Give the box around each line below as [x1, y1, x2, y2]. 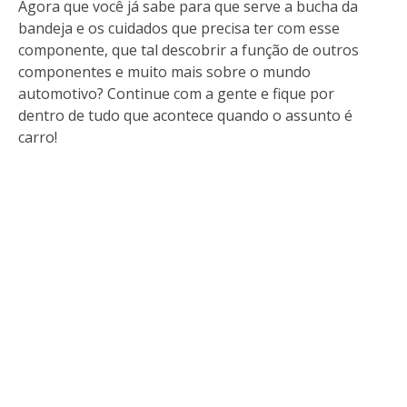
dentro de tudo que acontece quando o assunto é [18, 104, 352, 125]
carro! [18, 126, 57, 147]
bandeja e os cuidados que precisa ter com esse [18, 17, 340, 38]
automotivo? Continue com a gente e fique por [18, 83, 334, 104]
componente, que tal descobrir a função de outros [18, 39, 359, 60]
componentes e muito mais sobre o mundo [18, 61, 311, 82]
